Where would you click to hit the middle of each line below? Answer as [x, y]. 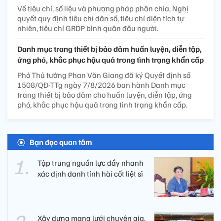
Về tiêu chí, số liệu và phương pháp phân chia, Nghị [103, 8]
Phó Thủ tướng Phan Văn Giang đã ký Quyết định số [104, 75]
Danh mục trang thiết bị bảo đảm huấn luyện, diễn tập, [110, 49]
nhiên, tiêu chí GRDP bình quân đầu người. [88, 28]
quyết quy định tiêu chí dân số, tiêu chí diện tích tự [101, 18]
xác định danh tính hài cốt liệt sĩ [90, 173]
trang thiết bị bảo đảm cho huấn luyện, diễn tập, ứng [105, 94]
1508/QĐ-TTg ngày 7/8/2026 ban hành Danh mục [101, 85]
